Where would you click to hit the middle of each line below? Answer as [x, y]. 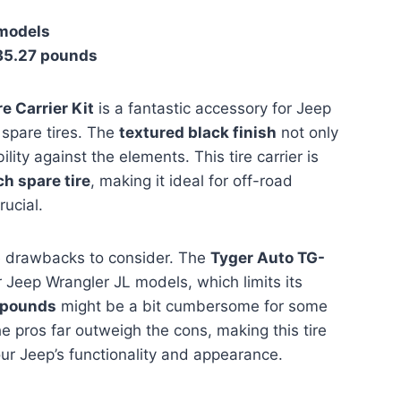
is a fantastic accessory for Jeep [213, 108]
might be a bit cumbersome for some [192, 306]
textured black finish [198, 132]
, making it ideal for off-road [192, 180]
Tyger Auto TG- [268, 257]
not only [307, 132]
